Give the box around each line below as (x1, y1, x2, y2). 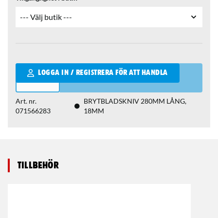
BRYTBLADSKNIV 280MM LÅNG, (83, 97, 186, 105)
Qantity (15, 64, 42, 73)
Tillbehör (18, 161, 59, 170)
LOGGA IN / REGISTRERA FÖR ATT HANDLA (38, 69, 168, 77)
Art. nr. (16, 97, 36, 105)
